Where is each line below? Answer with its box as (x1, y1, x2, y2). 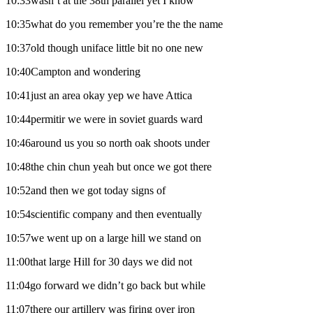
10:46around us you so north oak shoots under (6, 136, 210, 149)
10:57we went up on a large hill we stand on (6, 231, 201, 244)
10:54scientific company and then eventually (6, 208, 202, 220)
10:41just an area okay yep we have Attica (6, 89, 192, 101)
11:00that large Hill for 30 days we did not (6, 255, 192, 268)
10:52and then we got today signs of (6, 184, 166, 196)
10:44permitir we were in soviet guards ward (6, 112, 203, 125)
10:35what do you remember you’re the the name (6, 17, 223, 30)
